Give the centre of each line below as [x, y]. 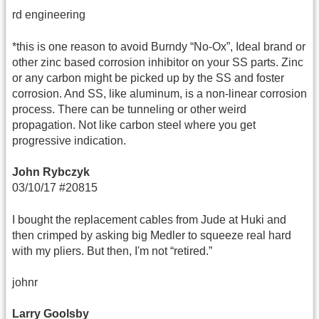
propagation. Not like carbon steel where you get [134, 125]
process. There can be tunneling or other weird [129, 109]
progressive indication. [69, 140]
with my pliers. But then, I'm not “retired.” [112, 251]
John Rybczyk [51, 172]
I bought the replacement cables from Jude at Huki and [149, 219]
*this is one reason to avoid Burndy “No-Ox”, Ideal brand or [159, 46]
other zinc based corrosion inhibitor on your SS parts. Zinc [158, 62]
